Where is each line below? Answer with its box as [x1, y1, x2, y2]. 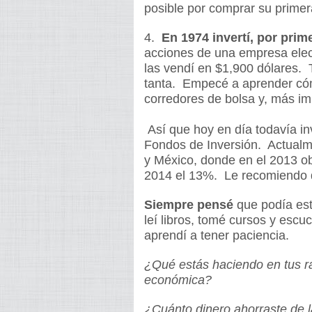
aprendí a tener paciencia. [144, 228, 292, 242]
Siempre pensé [144, 198, 233, 212]
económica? [144, 273, 212, 287]
